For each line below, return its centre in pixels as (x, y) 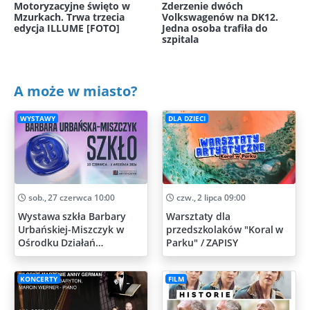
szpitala (180, 39)
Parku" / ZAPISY (202, 243)
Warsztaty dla (199, 217)
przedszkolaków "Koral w (225, 230)
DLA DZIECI (186, 118)
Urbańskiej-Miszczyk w (71, 230)
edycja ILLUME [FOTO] (67, 28)
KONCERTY (38, 279)
